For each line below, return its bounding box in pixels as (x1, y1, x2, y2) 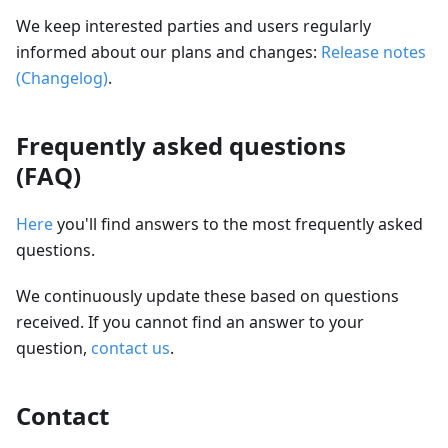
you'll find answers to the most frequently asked (53, 213, 423, 235)
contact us (91, 337, 170, 359)
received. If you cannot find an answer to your (16, 311, 364, 333)
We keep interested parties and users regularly (16, 15, 371, 37)
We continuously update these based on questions (16, 285, 399, 307)
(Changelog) (16, 67, 108, 89)
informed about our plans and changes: (16, 41, 321, 63)
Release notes (321, 41, 426, 63)
